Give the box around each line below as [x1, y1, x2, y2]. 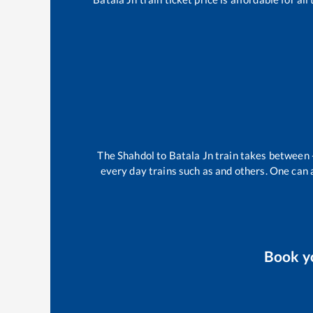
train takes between [212, 148, 312, 161]
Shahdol [117, 148, 155, 161]
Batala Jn [168, 148, 213, 161]
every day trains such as [100, 163, 216, 177]
